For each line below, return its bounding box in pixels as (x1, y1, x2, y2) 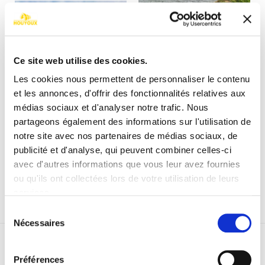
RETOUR (115, 248, 150, 260)
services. (14, 188, 52, 198)
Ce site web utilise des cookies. (14, 55, 147, 66)
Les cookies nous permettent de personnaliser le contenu (14, 74, 250, 85)
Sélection (4, 205, 40, 216)
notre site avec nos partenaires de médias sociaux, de (14, 131, 238, 141)
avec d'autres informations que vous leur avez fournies (14, 159, 240, 170)
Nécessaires (14, 217, 65, 228)
